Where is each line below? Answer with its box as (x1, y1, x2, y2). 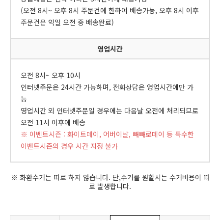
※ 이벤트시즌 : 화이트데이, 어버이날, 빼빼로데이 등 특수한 (21, 129, 194, 139)
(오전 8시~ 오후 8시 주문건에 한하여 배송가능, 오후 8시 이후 (21, 5, 199, 16)
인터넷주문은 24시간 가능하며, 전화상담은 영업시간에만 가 (21, 82, 193, 92)
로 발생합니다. (89, 181, 131, 192)
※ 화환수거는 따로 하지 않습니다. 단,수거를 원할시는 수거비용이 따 (10, 172, 210, 183)
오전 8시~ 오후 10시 (21, 70, 81, 81)
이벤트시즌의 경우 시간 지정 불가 (21, 141, 118, 151)
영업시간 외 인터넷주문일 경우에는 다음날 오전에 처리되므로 (21, 106, 198, 116)
